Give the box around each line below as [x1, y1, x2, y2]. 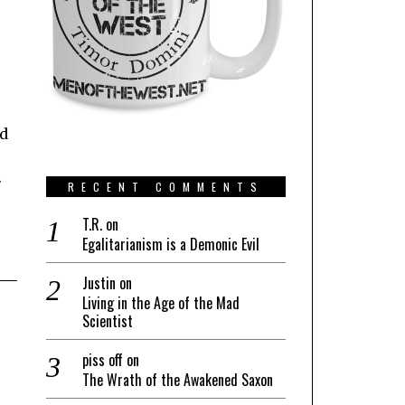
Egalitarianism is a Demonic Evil [82, 232, 259, 255]
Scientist [82, 309, 133, 332]
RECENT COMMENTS [68, 178, 264, 194]
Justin [82, 271, 116, 294]
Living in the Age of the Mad [82, 291, 240, 314]
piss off [82, 348, 123, 371]
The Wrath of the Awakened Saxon [82, 368, 273, 391]
